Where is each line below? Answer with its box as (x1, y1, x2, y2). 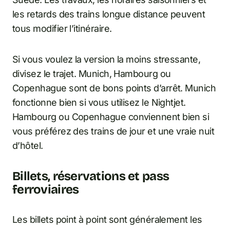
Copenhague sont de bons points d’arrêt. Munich (12, 83, 216, 94)
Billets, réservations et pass (12, 169, 169, 184)
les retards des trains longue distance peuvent (12, 9, 205, 20)
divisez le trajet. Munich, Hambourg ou (12, 68, 171, 80)
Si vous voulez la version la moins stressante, (12, 54, 201, 65)
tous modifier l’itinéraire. (12, 23, 112, 34)
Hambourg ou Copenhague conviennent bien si (12, 111, 209, 123)
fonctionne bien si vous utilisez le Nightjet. (12, 97, 186, 108)
